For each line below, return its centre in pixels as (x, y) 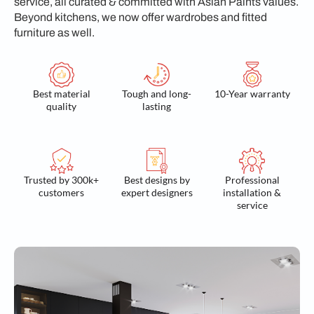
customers (62, 192)
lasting (157, 106)
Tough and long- (157, 94)
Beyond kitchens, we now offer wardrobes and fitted (141, 17)
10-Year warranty (252, 94)
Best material (61, 94)
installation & (252, 192)
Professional (252, 180)
